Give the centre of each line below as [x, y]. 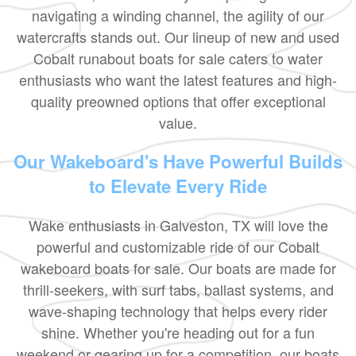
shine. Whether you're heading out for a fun [178, 333]
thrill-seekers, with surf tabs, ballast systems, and [178, 290]
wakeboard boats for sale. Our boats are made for [178, 268]
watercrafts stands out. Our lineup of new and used [178, 37]
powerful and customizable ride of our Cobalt [178, 247]
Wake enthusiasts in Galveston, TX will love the [178, 225]
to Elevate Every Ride [178, 186]
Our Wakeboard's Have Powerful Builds [178, 162]
